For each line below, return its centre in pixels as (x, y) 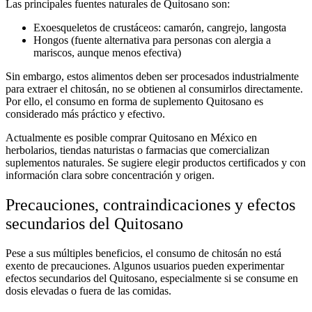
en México (220, 137)
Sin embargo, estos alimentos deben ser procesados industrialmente (152, 76)
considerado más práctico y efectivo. (85, 114)
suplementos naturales (54, 162)
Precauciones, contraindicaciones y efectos (150, 204)
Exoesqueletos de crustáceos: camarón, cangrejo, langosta (160, 27)
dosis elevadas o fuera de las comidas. (88, 290)
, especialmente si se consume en (226, 278)
